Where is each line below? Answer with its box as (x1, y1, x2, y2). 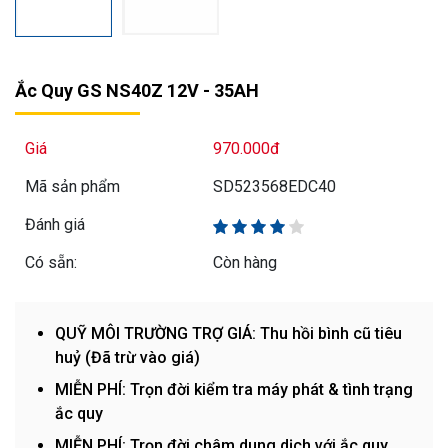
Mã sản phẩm (25, 177, 120, 197)
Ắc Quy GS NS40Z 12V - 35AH (15, 80, 259, 102)
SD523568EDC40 (213, 177, 336, 197)
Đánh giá (25, 215, 85, 235)
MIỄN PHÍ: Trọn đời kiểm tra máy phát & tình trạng (55, 380, 413, 400)
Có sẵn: (25, 253, 77, 273)
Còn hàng (213, 253, 277, 273)
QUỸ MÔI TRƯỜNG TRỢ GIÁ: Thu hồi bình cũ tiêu (55, 324, 402, 344)
